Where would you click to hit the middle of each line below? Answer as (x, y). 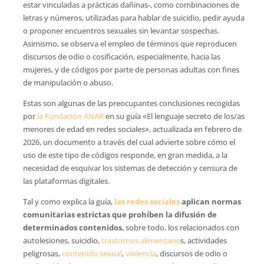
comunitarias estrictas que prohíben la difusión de (120, 214)
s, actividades (203, 240)
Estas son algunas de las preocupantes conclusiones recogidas (131, 103)
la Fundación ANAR (70, 116)
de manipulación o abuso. (68, 82)
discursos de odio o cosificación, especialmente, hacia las (121, 57)
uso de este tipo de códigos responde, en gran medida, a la (125, 155)
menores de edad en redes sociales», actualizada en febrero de (132, 129)
